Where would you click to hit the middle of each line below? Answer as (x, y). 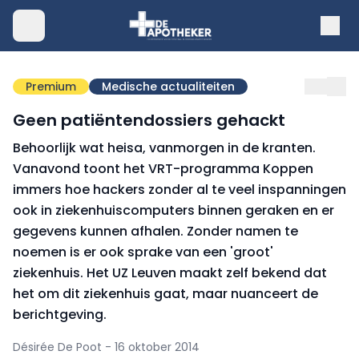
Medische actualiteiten (168, 87)
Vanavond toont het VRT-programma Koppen (163, 169)
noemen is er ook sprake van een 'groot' (143, 252)
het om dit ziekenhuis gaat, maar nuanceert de (165, 294)
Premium (51, 87)
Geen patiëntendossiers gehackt (149, 120)
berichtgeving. (60, 315)
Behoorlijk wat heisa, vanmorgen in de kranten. (164, 148)
